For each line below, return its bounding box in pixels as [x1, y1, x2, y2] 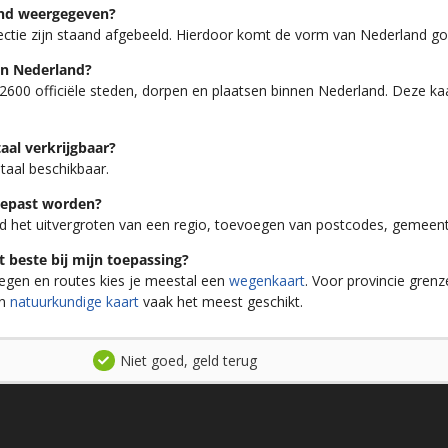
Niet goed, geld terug [119, 350, 257, 370]
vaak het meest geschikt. [139, 292, 304, 312]
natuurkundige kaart [10, 292, 140, 312]
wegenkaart [229, 271, 306, 291]
